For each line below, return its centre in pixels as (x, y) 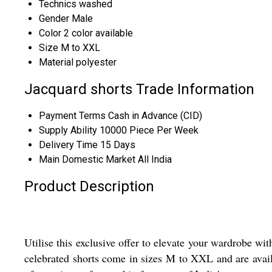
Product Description (89, 186)
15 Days (118, 144)
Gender (54, 19)
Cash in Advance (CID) (155, 115)
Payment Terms (72, 115)
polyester (96, 63)
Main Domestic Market (87, 159)
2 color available (98, 33)
